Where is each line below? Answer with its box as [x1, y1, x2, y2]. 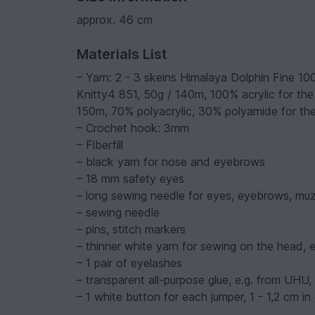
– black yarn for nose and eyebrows [77, 155, 266, 169]
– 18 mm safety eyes [77, 172, 185, 186]
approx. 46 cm [77, 13, 153, 27]
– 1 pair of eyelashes [77, 256, 183, 271]
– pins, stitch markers [77, 222, 186, 237]
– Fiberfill [77, 138, 124, 153]
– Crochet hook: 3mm [77, 121, 190, 136]
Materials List [77, 46, 167, 63]
